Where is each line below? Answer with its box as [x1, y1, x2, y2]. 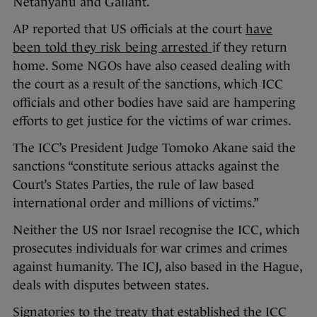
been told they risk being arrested [13, 40, 212, 55]
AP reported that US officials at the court [13, 22, 246, 37]
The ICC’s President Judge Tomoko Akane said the [13, 141, 296, 156]
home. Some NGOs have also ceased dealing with [13, 59, 291, 74]
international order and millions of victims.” [13, 196, 259, 211]
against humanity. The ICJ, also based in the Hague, [13, 260, 302, 275]
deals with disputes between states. [13, 278, 209, 293]
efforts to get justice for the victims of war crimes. [13, 114, 292, 129]
